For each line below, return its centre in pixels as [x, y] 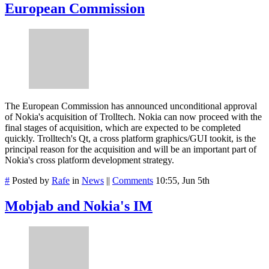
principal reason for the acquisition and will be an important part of [131, 150]
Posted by [31, 181]
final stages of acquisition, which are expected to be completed [123, 128]
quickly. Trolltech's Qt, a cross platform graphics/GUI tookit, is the [130, 139]
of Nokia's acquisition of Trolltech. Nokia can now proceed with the [133, 117]
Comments [133, 181]
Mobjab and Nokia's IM [79, 206]
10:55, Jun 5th [183, 181]
